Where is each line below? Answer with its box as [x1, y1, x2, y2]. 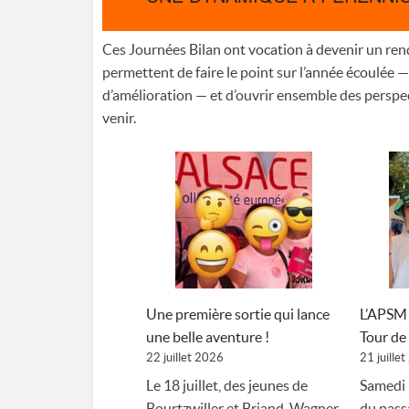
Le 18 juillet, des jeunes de [146, 377, 308, 394]
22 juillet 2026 [146, 351, 224, 365]
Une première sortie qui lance [146, 306, 330, 323]
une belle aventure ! [146, 329, 269, 346]
